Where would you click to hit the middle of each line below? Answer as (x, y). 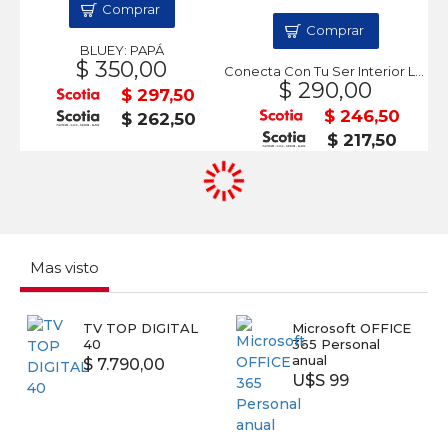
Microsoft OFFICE (351, 328)
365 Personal (335, 344)
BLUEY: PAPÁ (121, 49)
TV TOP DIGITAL (140, 328)
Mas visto (64, 267)
